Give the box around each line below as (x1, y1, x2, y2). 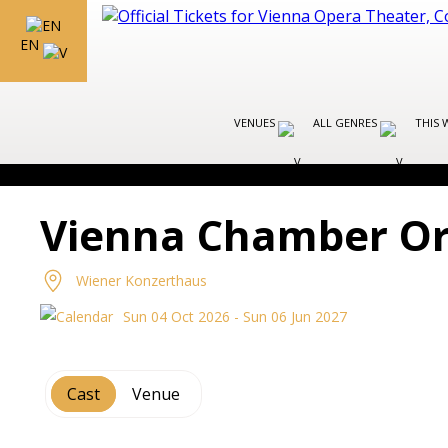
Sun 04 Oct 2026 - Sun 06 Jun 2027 (123, 307, 348, 326)
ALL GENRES (313, 115, 380, 130)
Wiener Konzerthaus (76, 271, 208, 290)
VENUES (234, 115, 278, 130)
